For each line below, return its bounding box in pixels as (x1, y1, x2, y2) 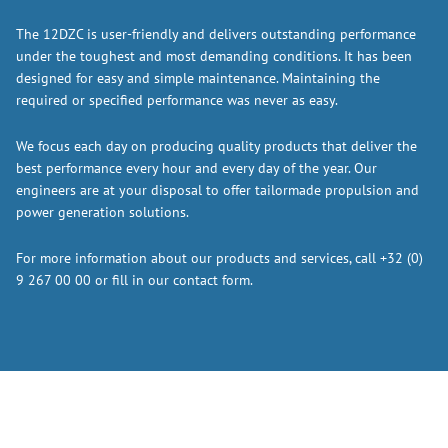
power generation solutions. (16, 203, 189, 221)
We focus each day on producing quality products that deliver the (16, 137, 417, 155)
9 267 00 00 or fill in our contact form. (16, 271, 253, 289)
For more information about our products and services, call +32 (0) (16, 249, 423, 267)
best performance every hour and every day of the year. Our (16, 159, 377, 177)
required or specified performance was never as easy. (16, 91, 338, 109)
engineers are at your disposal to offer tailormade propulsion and (16, 181, 419, 199)
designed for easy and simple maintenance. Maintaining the (16, 69, 380, 87)
